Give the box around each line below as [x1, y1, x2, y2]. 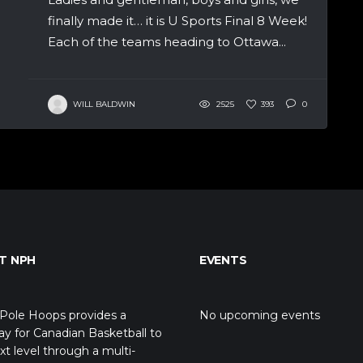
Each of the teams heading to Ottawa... [48, 33, 286, 49]
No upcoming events [199, 308, 320, 322]
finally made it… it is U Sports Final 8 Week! [48, 12, 307, 28]
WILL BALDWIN [73, 98, 135, 109]
